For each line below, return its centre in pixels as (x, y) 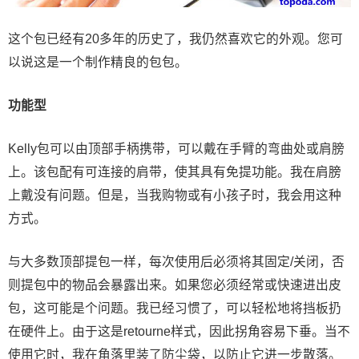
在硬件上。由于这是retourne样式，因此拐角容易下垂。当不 (179, 331)
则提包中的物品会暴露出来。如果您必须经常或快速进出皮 (175, 284)
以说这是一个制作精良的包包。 (98, 62)
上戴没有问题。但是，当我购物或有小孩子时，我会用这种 (175, 195)
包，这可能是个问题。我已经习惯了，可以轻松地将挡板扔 (175, 308)
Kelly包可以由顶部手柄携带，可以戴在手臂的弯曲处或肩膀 (176, 148)
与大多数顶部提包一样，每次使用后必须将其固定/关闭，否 (176, 261)
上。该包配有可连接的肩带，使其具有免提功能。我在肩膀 (175, 171)
